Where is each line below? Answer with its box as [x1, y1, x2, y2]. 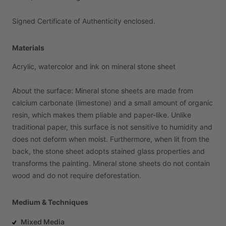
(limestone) [75, 98, 111, 107]
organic [188, 98, 213, 107]
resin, [12, 110, 30, 119]
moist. [88, 135, 108, 143]
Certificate [37, 17, 72, 25]
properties [156, 147, 190, 155]
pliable [95, 110, 117, 119]
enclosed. [124, 17, 155, 25]
